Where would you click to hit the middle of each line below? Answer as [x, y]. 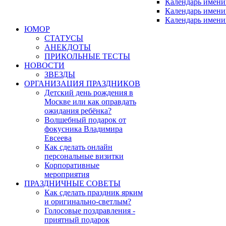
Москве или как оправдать [90, 102]
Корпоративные [72, 165]
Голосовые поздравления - [90, 211]
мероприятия [67, 175]
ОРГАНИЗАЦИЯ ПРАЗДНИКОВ [82, 84]
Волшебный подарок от [85, 120]
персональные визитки [84, 156]
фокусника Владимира [83, 129]
